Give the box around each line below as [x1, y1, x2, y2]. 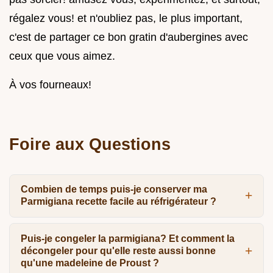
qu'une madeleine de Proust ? [20, 257, 159, 268]
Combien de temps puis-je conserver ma [20, 184, 207, 195]
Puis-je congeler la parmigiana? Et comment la [20, 233, 235, 244]
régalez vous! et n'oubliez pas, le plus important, [9, 12, 243, 24]
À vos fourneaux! [9, 78, 91, 91]
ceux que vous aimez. [9, 49, 115, 62]
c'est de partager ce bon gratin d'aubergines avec [9, 30, 248, 43]
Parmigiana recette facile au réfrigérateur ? [20, 196, 216, 207]
